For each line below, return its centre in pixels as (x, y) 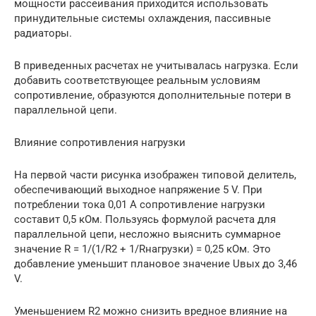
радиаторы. (43, 34)
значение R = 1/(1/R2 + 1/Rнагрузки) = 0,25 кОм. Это (142, 249)
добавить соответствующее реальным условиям (137, 81)
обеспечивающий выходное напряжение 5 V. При (138, 190)
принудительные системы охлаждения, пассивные (142, 19)
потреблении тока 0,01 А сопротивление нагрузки (140, 205)
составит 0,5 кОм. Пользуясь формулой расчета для (145, 220)
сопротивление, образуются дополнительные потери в (153, 96)
